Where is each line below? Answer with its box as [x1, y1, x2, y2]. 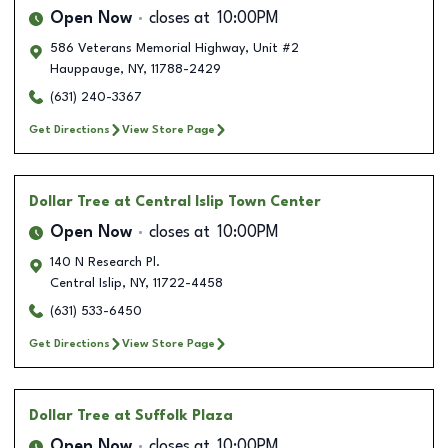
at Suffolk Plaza [114, 408, 233, 423]
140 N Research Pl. [50, 255, 160, 269]
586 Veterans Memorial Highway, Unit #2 [50, 41, 299, 55]
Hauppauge [50, 62, 120, 76]
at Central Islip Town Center [114, 194, 321, 209]
